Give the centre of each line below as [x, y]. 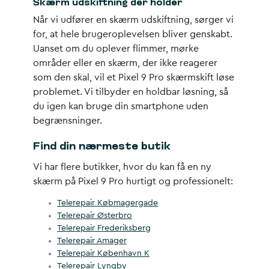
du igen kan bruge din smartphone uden [121, 106]
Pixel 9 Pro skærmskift [166, 77]
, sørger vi [212, 20]
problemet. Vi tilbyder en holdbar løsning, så [131, 92]
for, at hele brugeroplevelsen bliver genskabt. [133, 34]
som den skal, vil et [76, 77]
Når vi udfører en [71, 20]
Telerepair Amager [92, 241]
